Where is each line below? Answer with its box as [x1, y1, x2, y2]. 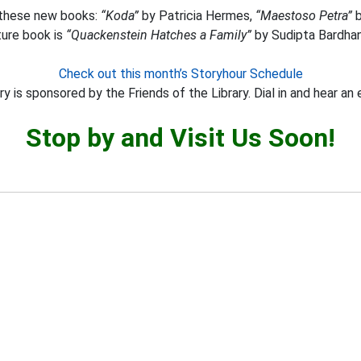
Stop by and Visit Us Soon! [26, 122, 335, 153]
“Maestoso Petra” [255, 8, 352, 23]
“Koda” [101, 8, 139, 23]
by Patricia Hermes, [139, 8, 255, 23]
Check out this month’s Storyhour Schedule [58, 66, 303, 81]
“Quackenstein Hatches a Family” [66, 27, 251, 43]
